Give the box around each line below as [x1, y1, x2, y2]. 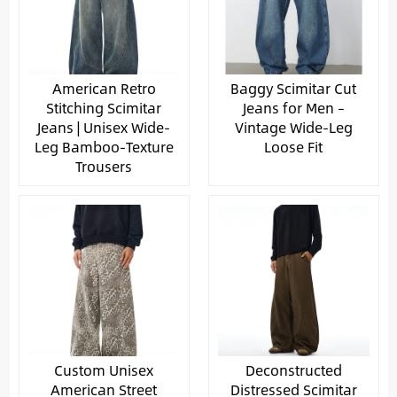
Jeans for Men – [242, 96, 345, 119]
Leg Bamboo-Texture [34, 135, 174, 158]
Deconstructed [245, 358, 342, 381]
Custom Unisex [54, 358, 153, 381]
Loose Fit [264, 135, 323, 158]
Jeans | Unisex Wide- [37, 115, 170, 138]
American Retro [51, 76, 156, 99]
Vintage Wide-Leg [234, 115, 353, 138]
